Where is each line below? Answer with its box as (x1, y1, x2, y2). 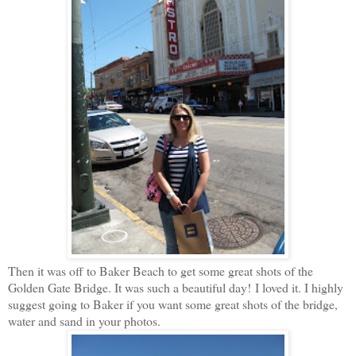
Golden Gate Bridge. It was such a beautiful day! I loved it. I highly (8, 278, 343, 296)
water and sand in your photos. (8, 311, 164, 329)
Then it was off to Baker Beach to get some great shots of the (8, 261, 313, 279)
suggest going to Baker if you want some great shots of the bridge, (8, 295, 338, 312)
